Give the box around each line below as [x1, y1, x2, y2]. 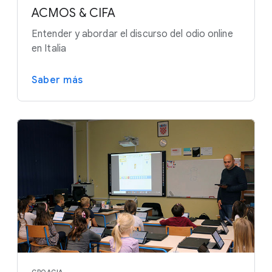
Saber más [32, 73, 83, 86]
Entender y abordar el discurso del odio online [32, 27, 233, 40]
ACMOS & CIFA [32, 5, 115, 21]
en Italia [32, 42, 66, 55]
